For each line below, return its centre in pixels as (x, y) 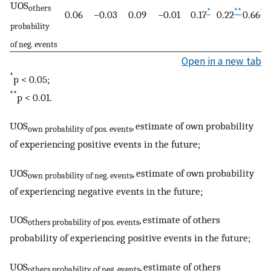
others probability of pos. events (83, 223)
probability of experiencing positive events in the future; (130, 238)
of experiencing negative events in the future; (106, 191)
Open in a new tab (221, 61)
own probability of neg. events (80, 175)
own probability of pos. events (80, 129)
